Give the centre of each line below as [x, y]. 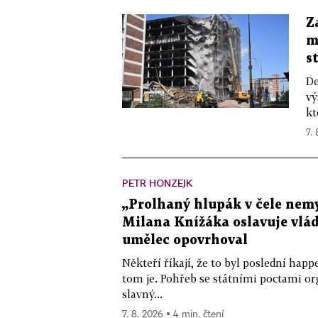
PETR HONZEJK [157, 183]
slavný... [142, 294]
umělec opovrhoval [185, 240]
